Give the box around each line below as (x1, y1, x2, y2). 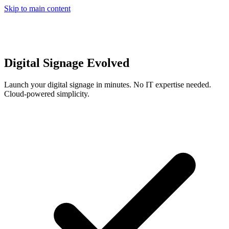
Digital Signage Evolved (4, 56, 129, 70)
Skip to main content (4, 4, 71, 13)
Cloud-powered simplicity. (4, 89, 89, 98)
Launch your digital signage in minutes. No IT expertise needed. (4, 80, 211, 89)
